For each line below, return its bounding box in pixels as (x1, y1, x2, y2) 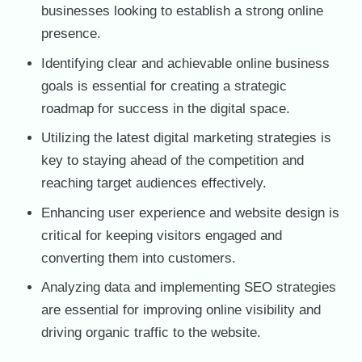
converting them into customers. (41, 250, 236, 266)
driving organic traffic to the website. (41, 325, 261, 341)
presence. (41, 26, 101, 42)
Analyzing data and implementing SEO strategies (41, 280, 336, 296)
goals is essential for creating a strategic (41, 78, 287, 94)
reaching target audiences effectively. (41, 175, 267, 192)
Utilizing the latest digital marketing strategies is (41, 130, 331, 146)
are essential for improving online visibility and (41, 302, 321, 318)
